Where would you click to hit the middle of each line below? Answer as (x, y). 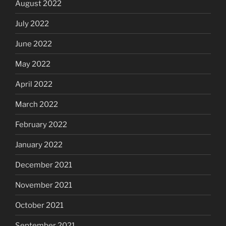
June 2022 (34, 44)
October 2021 (39, 205)
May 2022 (33, 64)
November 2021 (44, 185)
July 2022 (32, 23)
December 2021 (44, 165)
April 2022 (34, 84)
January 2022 (39, 145)
